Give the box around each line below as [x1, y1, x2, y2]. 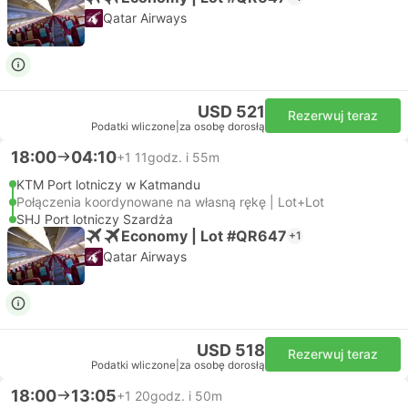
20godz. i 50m [135, 387, 222, 403]
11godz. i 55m [135, 148, 219, 165]
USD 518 [197, 341, 265, 360]
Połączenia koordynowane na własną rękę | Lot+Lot [16, 194, 324, 209]
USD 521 [198, 102, 265, 121]
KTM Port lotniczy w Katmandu [16, 177, 200, 192]
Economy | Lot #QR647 [121, 226, 287, 245]
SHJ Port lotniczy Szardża [16, 211, 173, 227]
